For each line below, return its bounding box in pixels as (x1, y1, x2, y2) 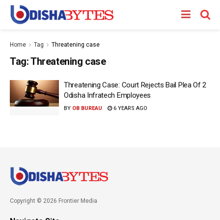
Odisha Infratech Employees (64, 91, 151, 100)
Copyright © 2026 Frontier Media (10, 197, 97, 204)
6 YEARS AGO (112, 105, 147, 111)
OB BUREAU (72, 105, 102, 111)
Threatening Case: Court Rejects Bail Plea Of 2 (64, 81, 207, 89)
